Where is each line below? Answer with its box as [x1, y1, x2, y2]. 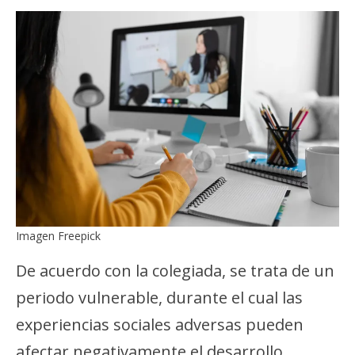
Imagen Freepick [16, 228, 101, 244]
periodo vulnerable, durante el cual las [16, 287, 303, 309]
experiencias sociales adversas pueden [16, 314, 303, 336]
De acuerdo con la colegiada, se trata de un [16, 260, 334, 282]
